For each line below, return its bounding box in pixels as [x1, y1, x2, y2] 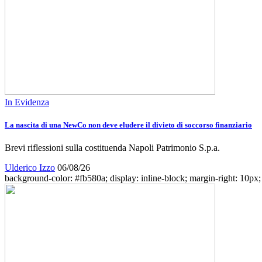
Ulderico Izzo [5, 163, 55, 173]
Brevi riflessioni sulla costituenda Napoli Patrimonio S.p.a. [5, 143, 220, 153]
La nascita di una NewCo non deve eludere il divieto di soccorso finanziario [5, 120, 252, 129]
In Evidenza [5, 96, 49, 107]
